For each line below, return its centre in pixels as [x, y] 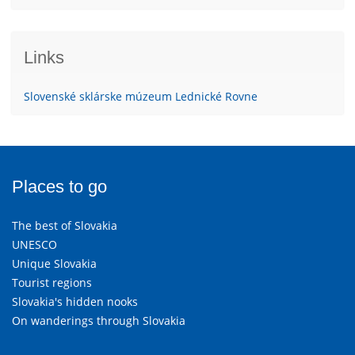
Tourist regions [52, 283]
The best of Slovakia [65, 226]
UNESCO [34, 245]
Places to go [59, 187]
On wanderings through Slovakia [99, 321]
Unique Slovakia [54, 264]
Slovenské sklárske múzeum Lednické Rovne [141, 97]
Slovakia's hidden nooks [75, 302]
